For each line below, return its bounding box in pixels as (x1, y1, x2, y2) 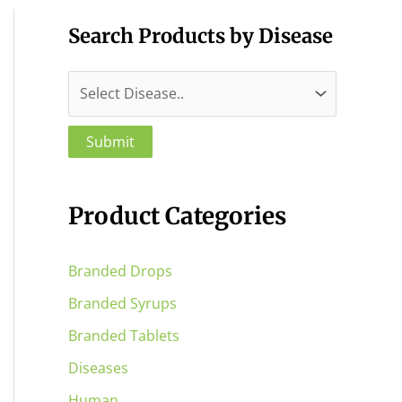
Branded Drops (68, 261, 172, 282)
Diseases (68, 358, 128, 379)
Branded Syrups (68, 293, 177, 314)
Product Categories (68, 201, 286, 232)
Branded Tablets (68, 326, 179, 346)
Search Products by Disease (68, 23, 333, 49)
